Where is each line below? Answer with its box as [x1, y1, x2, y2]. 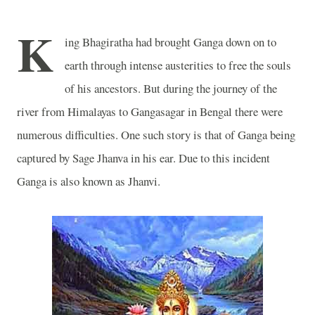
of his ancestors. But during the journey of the [65, 80, 277, 96]
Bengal [200, 103, 232, 120]
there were [232, 103, 283, 120]
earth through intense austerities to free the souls [65, 57, 291, 73]
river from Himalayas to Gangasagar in [17, 103, 200, 120]
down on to [223, 34, 276, 50]
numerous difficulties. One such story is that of [17, 127, 238, 143]
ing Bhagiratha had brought [65, 34, 193, 50]
